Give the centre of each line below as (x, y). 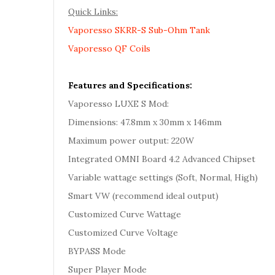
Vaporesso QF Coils (109, 48)
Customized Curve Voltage (123, 233)
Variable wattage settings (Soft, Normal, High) (163, 177)
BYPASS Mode (97, 251)
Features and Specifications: (131, 85)
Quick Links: (93, 12)
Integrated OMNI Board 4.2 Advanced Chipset (162, 159)
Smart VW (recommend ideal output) (143, 196)
